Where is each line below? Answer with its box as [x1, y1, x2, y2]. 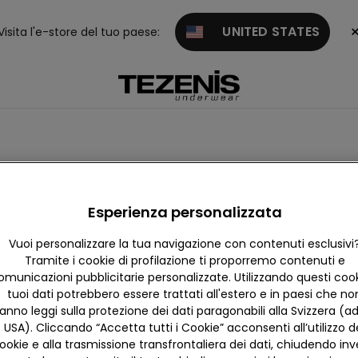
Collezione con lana [22, 196, 122, 209]
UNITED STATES [202, 22, 320, 41]
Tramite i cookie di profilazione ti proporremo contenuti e [24, 253, 345, 268]
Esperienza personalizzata [87, 202, 282, 222]
